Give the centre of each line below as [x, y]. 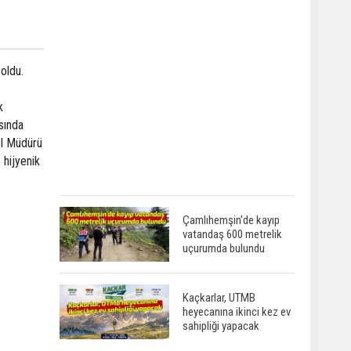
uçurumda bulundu [224, 248]
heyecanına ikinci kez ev [237, 311]
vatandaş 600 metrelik [232, 234]
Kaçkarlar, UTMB [219, 297]
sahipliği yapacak [221, 326]
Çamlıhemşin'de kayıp [231, 220]
